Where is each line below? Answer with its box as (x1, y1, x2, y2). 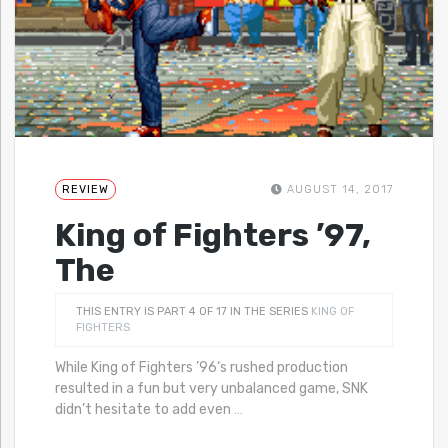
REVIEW (62, 182, 109, 196)
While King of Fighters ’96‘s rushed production (55, 358, 348, 376)
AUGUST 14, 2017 (283, 182, 393, 196)
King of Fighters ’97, (55, 215, 371, 254)
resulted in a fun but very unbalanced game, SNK (55, 379, 368, 397)
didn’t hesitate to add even (55, 400, 234, 418)
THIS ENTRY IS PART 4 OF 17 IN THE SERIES (76, 304, 311, 318)
